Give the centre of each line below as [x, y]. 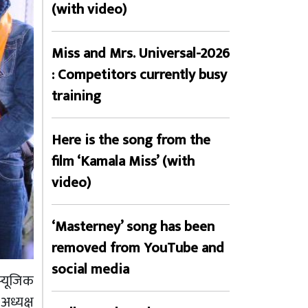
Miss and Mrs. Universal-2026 [141, 53]
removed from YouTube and [138, 248]
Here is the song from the [131, 140]
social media [90, 269]
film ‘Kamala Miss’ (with [123, 161]
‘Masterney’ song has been [133, 227]
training [76, 96]
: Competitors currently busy [139, 75]
